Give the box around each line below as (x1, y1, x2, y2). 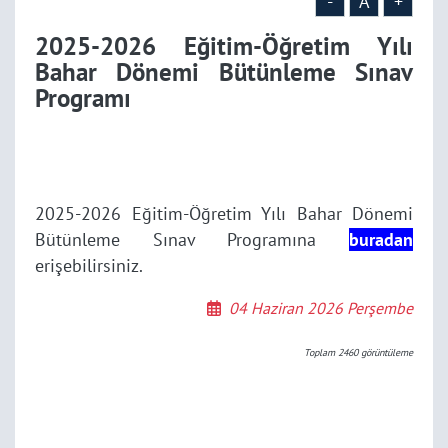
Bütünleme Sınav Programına (35, 228, 349, 251)
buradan (349, 228, 413, 251)
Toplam (304, 346, 338, 359)
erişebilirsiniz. (35, 254, 143, 277)
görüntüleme (358, 346, 413, 359)
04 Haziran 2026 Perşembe (229, 298, 413, 318)
